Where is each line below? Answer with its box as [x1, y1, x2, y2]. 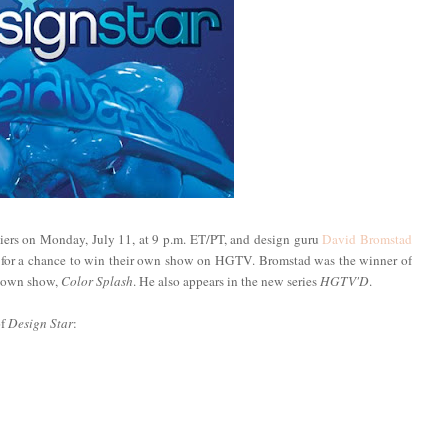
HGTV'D [320, 271, 369, 290]
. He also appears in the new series [133, 271, 320, 290]
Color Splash [61, 271, 133, 290]
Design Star [8, 313, 73, 332]
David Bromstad [322, 229, 413, 248]
